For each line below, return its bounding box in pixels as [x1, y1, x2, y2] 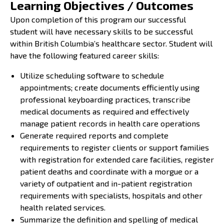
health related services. [20, 202, 105, 212]
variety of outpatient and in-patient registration [20, 178, 192, 188]
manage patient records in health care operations [20, 118, 200, 128]
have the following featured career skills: [10, 50, 159, 60]
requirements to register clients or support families [20, 142, 209, 152]
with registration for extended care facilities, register [20, 154, 214, 164]
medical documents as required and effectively [20, 106, 189, 116]
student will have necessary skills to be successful [10, 26, 193, 36]
